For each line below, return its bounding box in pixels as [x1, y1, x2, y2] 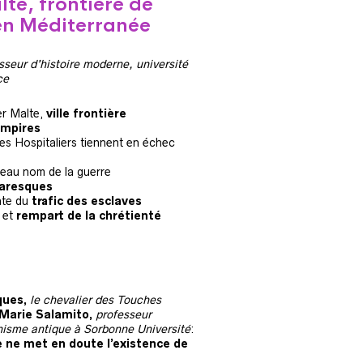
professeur [95, 308, 152, 321]
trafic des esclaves [31, 194, 142, 207]
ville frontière [45, 107, 130, 120]
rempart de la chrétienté [15, 209, 161, 222]
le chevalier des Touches [29, 293, 161, 306]
